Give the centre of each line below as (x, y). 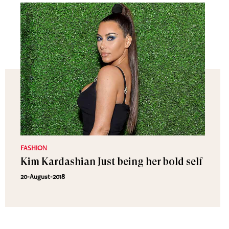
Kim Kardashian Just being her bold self (111, 162)
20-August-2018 (43, 176)
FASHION (34, 148)
